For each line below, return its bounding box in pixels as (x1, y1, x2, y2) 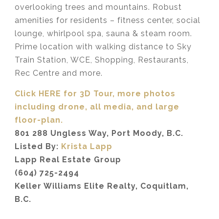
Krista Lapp (61, 141, 112, 151)
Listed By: (15, 141, 61, 151)
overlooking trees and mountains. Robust (15, 2, 182, 12)
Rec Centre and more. (15, 68, 103, 78)
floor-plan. (15, 115, 63, 125)
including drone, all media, (15, 102, 136, 111)
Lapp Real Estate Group (15, 154, 121, 164)
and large (136, 102, 179, 111)
